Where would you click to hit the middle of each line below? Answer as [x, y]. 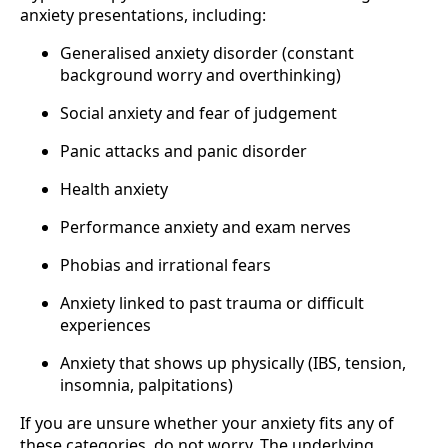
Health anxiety [114, 188]
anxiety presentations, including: [143, 14]
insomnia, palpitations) [146, 384]
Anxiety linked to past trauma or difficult [212, 302]
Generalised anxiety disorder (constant [207, 52]
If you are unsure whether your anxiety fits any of [207, 422]
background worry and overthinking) [200, 74]
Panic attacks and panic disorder [183, 150]
